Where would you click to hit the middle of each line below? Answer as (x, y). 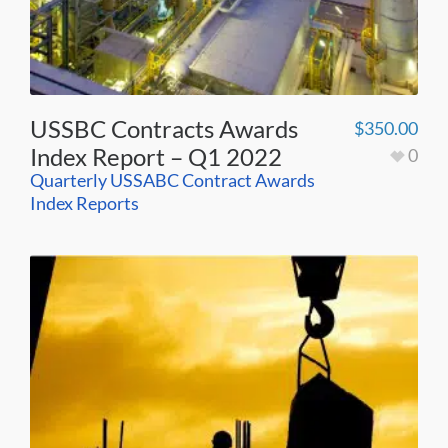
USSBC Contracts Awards (164, 128)
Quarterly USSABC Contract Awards (172, 179)
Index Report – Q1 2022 (156, 156)
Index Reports (84, 202)
